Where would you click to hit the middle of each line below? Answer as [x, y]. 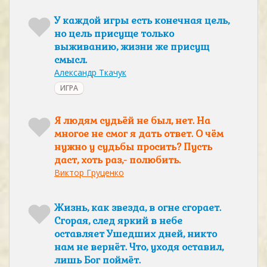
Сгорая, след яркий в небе [118, 221]
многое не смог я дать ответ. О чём [139, 134]
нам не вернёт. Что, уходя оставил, [139, 247]
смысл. [71, 60]
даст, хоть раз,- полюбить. [117, 160]
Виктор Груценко [89, 173]
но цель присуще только [114, 34]
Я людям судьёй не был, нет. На [132, 121]
